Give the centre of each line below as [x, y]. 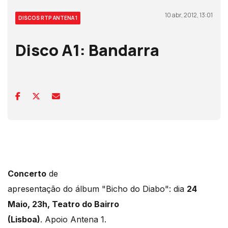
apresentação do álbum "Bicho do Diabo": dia [97, 189]
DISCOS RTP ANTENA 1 [48, 18]
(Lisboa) [24, 220]
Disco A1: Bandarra [87, 50]
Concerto [27, 174]
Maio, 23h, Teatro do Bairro [63, 204]
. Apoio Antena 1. [73, 220]
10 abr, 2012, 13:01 [189, 15]
